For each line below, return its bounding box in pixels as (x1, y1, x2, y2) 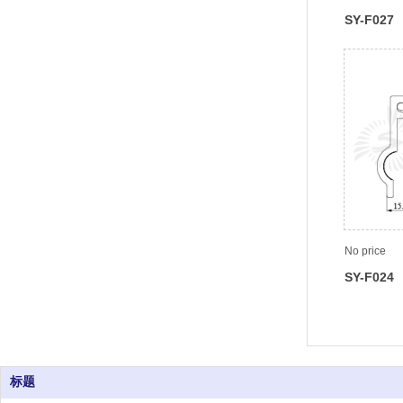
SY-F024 (345, 270, 394, 285)
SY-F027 (345, 13, 394, 28)
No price (345, 244, 386, 257)
